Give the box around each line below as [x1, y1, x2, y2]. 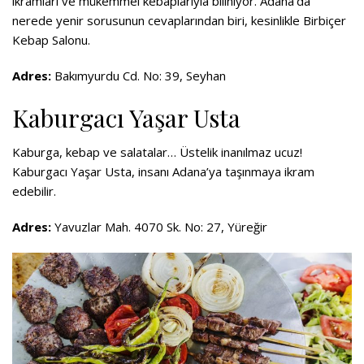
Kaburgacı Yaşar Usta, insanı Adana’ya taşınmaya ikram [12, 163, 314, 180]
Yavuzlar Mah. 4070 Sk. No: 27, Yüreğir [51, 219, 267, 236]
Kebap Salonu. [12, 32, 90, 49]
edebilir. [12, 183, 56, 200]
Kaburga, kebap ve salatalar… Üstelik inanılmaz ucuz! [12, 144, 302, 161]
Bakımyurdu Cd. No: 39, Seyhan [51, 67, 226, 84]
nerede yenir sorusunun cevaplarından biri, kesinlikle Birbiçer [12, 12, 346, 29]
